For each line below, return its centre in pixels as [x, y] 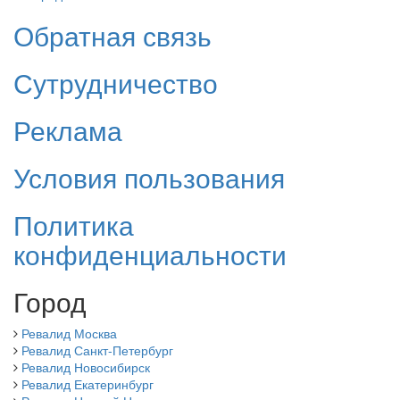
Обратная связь [112, 36]
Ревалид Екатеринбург [87, 384]
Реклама [68, 130]
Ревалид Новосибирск [86, 367]
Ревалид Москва [69, 333]
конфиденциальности [150, 254]
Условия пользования [149, 178]
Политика [74, 225]
